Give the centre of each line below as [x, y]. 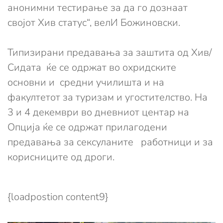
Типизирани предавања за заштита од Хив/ [110, 53]
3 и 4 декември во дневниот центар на [98, 112]
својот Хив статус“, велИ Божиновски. [94, 23]
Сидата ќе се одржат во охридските [92, 68]
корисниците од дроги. [61, 157]
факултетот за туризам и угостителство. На [108, 98]
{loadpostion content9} [58, 197]
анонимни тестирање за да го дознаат [98, 8]
